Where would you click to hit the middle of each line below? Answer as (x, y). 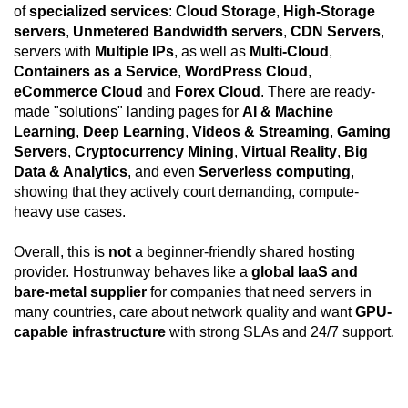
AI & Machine (288, 112)
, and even (163, 172)
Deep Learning (134, 132)
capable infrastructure (90, 332)
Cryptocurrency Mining (154, 152)
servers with (54, 52)
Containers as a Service (96, 72)
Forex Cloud (218, 92)
